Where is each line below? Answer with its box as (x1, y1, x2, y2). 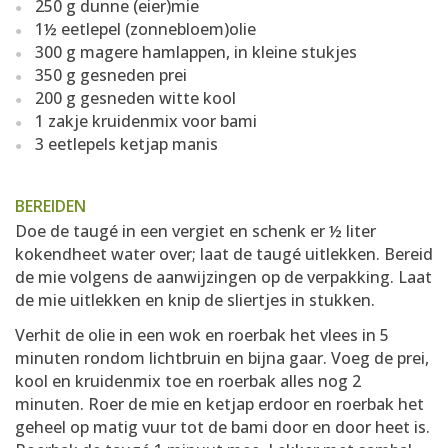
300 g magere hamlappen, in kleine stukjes (35, 41, 357, 63)
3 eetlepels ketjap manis (35, 133, 218, 155)
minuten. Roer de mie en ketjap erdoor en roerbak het (15, 393, 424, 415)
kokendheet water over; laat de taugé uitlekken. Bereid (15, 243, 433, 265)
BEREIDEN (15, 195, 86, 217)
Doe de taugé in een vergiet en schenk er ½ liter (15, 220, 376, 242)
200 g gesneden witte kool (35, 87, 236, 109)
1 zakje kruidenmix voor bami (35, 110, 257, 132)
